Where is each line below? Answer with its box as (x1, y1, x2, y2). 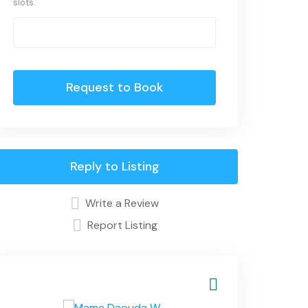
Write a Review (85, 196, 159, 210)
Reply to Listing (69, 158, 159, 175)
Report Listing (87, 218, 157, 232)
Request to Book (66, 79, 164, 96)
